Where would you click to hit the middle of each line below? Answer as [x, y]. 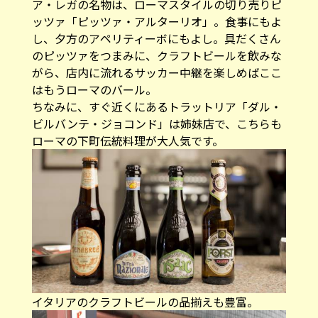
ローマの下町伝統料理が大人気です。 [127, 140]
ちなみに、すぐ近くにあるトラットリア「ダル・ [157, 106]
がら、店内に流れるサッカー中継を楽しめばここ [157, 72]
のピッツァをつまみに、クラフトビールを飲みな [157, 55]
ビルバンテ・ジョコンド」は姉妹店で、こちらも [157, 123]
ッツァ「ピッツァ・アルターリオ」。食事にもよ [157, 21]
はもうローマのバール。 [94, 89]
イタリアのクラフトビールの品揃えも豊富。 [145, 301]
